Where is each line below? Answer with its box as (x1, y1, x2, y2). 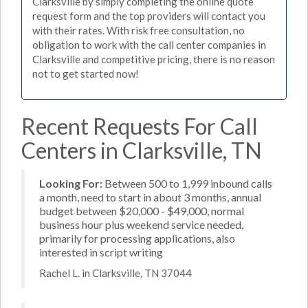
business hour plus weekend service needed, (39, 217, 243, 231)
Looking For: (39, 176, 102, 190)
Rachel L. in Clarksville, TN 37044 (39, 267, 192, 279)
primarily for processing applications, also (39, 231, 235, 245)
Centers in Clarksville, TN (21, 136, 262, 164)
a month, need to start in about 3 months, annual (39, 190, 261, 203)
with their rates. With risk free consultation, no (32, 24, 245, 36)
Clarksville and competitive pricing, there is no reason (32, 53, 275, 65)
